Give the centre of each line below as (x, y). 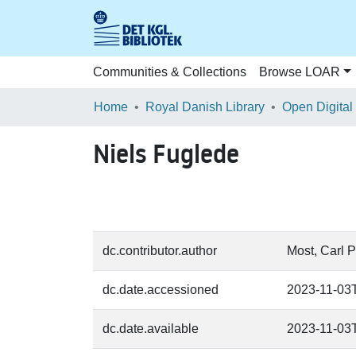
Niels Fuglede (166, 154)
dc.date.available (151, 329)
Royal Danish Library (205, 107)
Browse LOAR (300, 72)
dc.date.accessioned (161, 290)
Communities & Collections (170, 72)
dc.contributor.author (160, 251)
